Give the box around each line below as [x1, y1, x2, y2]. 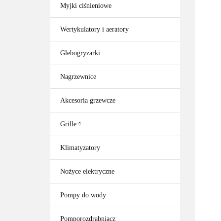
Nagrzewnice [60, 73, 96, 80]
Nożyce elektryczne [60, 168, 114, 175]
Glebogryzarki [60, 49, 100, 57]
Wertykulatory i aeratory [60, 26, 129, 33]
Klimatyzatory [60, 144, 100, 151]
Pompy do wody [60, 191, 106, 199]
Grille [60, 120, 78, 128]
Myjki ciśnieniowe [60, 2, 111, 9]
